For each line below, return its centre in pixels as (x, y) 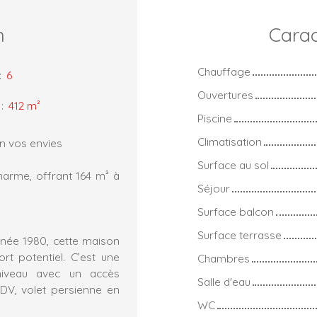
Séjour (214, 188)
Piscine (215, 118)
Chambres (224, 258)
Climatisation (230, 141)
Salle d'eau (224, 281)
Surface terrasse (240, 235)
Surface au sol (233, 165)
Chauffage (224, 71)
